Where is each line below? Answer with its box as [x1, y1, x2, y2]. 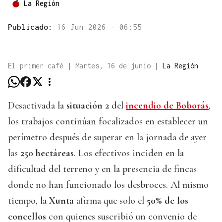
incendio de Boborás [126, 100, 209, 112]
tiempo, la [8, 195, 49, 207]
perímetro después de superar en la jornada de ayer [8, 131, 207, 144]
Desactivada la [8, 100, 66, 112]
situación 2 [66, 100, 109, 112]
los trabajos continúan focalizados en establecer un [8, 115, 208, 128]
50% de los [147, 195, 188, 207]
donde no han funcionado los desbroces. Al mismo [8, 179, 209, 191]
